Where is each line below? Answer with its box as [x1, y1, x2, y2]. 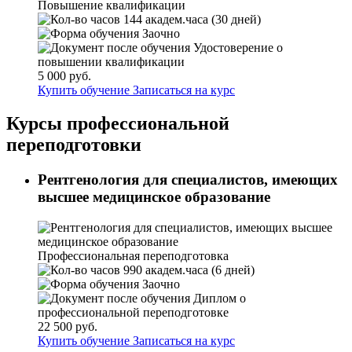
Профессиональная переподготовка [38, 248, 229, 262]
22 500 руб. [38, 319, 97, 333]
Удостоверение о [190, 41, 283, 55]
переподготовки [6, 134, 141, 156]
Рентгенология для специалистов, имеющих [38, 171, 338, 189]
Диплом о [190, 291, 246, 305]
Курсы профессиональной [6, 113, 229, 134]
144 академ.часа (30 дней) [120, 13, 261, 27]
